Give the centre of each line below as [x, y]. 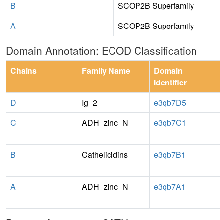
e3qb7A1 [170, 186]
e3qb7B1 [170, 154]
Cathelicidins [105, 154]
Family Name [106, 70]
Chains [24, 70]
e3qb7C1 [170, 122]
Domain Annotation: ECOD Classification [101, 50]
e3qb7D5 [170, 102]
